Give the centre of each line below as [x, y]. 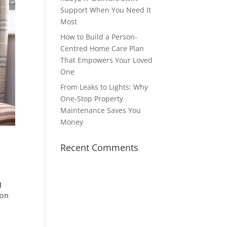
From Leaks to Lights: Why [104, 87]
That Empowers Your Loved [107, 60]
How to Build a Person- [99, 37]
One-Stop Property [92, 99]
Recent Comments [100, 147]
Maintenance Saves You [101, 110]
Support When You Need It [106, 10]
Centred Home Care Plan [102, 48]
